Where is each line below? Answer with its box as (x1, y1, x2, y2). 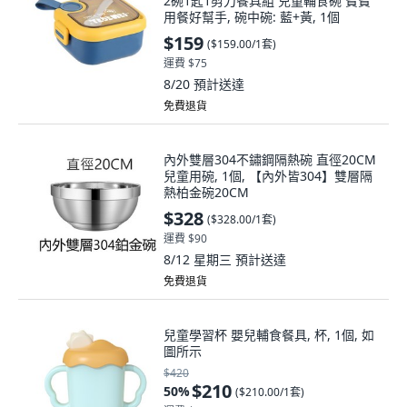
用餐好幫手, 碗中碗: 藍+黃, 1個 (164, 8, 340, 25)
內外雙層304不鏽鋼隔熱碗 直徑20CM (164, 151, 376, 168)
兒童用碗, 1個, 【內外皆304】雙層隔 (164, 167, 372, 184)
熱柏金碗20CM (164, 184, 249, 201)
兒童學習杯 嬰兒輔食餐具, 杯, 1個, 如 (164, 326, 374, 343)
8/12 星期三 (164, 251, 235, 268)
